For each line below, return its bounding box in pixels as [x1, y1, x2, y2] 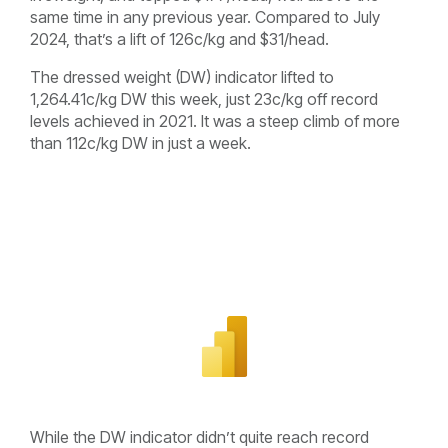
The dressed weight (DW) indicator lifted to [30, 66, 334, 87]
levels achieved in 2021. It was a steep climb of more [30, 110, 400, 131]
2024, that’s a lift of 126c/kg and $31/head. [30, 28, 329, 49]
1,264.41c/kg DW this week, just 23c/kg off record [30, 88, 378, 109]
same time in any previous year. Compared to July [30, 6, 380, 27]
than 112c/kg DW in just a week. [30, 132, 251, 153]
